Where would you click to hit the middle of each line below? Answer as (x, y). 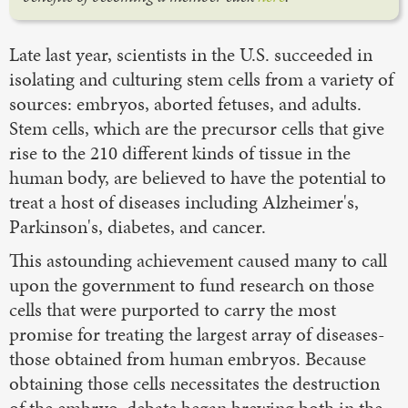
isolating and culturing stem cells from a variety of (201, 79)
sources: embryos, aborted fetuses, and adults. (185, 103)
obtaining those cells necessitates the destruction (194, 383)
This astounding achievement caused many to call (198, 260)
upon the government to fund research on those (192, 285)
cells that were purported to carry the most (173, 309)
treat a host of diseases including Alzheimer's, (184, 202)
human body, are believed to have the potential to (198, 177)
